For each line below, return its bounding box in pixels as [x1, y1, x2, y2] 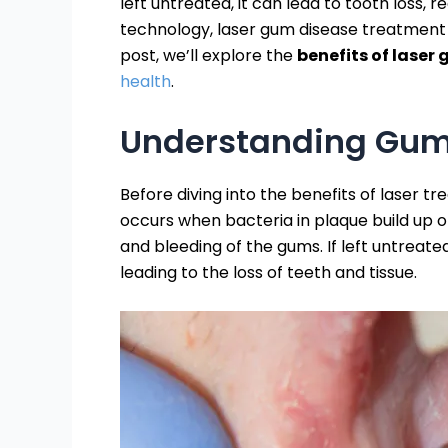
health [120, 70, 171, 93]
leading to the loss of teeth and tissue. [120, 260, 417, 284]
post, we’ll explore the [120, 44, 297, 67]
